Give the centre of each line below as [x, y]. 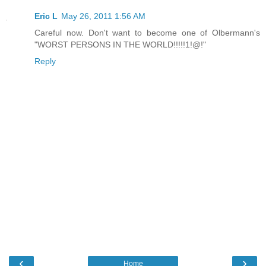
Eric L [46, 16]
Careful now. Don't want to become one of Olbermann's [147, 33]
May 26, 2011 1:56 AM [103, 16]
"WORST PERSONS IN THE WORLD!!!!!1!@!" [120, 45]
